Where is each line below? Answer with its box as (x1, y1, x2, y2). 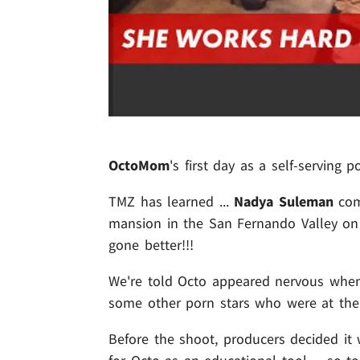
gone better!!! (108, 235, 194, 255)
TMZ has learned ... (108, 192, 235, 211)
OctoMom (108, 156, 170, 175)
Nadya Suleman (234, 192, 333, 211)
